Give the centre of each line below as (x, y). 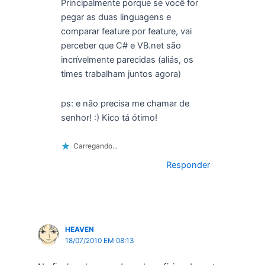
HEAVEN (79, 230)
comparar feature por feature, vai (126, 32)
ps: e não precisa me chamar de (125, 103)
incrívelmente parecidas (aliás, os (127, 60)
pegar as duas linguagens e (116, 17)
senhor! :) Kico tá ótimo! (109, 117)
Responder (188, 165)
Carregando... (95, 146)
